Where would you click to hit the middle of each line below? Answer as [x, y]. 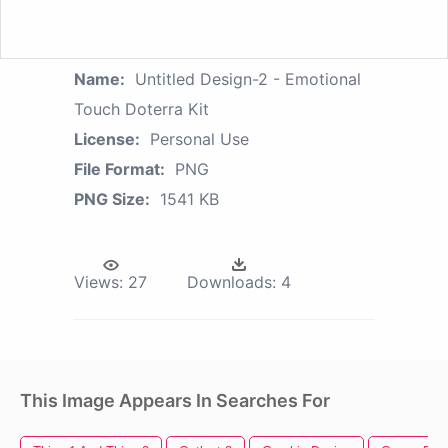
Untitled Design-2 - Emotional [248, 78]
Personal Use [199, 138]
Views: [98, 281]
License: [107, 138]
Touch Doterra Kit [141, 108]
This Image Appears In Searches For [175, 400]
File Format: [119, 168]
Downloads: [231, 281]
